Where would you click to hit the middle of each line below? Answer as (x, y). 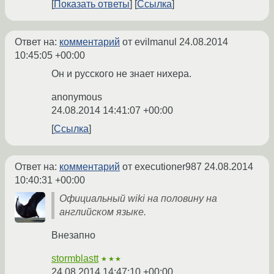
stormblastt (75, 259)
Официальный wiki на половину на (138, 199)
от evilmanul (150, 42)
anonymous (77, 97)
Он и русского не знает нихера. (121, 74)
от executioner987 (162, 167)
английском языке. (103, 212)
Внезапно (73, 235)
